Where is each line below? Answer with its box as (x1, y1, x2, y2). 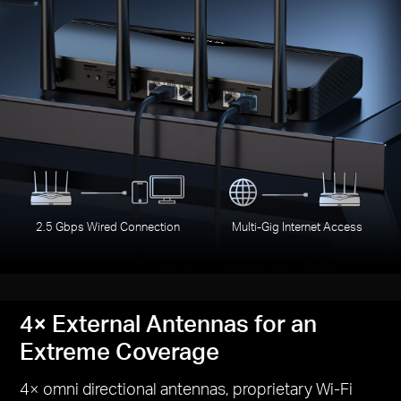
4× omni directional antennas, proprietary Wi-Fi (20, 377, 354, 398)
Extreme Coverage (20, 335, 220, 365)
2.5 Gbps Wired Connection (36, 218, 181, 235)
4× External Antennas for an (20, 307, 318, 337)
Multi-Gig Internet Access (231, 218, 363, 235)
